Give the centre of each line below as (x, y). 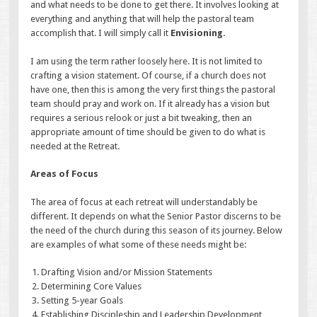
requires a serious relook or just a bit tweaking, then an (142, 117)
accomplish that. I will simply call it (101, 33)
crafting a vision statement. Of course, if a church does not (149, 75)
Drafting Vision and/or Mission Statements (127, 272)
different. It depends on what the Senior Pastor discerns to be (156, 216)
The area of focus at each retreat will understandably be (144, 202)
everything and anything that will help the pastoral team (143, 19)
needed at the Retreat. (75, 146)
